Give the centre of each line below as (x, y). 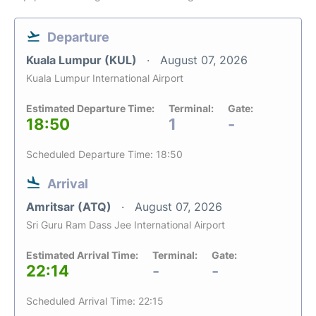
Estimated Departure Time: (90, 108)
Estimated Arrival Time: (82, 255)
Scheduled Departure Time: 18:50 (104, 154)
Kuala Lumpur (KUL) (83, 60)
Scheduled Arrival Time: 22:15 (95, 301)
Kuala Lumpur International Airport (105, 78)
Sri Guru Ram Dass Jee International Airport (126, 225)
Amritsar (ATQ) (70, 207)
